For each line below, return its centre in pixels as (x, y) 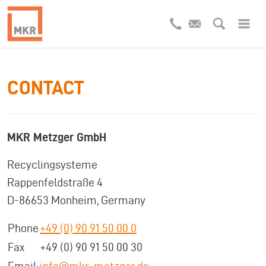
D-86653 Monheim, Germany (76, 200)
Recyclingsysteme (52, 164)
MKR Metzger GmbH (57, 137)
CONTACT (45, 88)
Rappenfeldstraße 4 (55, 182)
